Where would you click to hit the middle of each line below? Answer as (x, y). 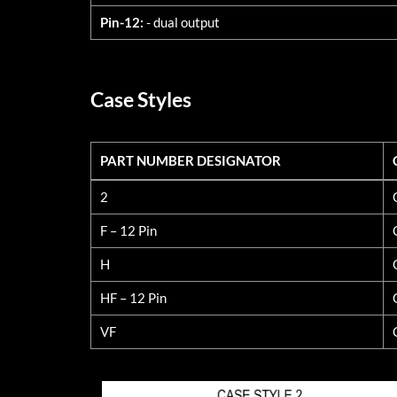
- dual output (182, 22)
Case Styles (141, 100)
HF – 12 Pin (133, 297)
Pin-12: (122, 22)
